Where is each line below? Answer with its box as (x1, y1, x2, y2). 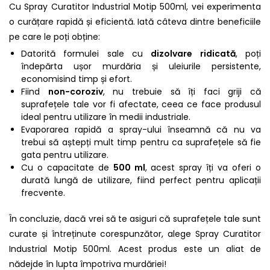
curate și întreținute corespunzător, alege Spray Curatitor (9, 228, 261, 240)
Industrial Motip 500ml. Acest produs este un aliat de (9, 243, 261, 256)
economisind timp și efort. (21, 73, 132, 86)
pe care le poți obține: (9, 31, 100, 43)
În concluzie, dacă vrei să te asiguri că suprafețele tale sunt (9, 213, 261, 225)
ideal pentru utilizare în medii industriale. (21, 111, 190, 124)
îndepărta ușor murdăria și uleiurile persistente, (21, 60, 261, 73)
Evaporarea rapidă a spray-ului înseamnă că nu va (21, 124, 261, 136)
